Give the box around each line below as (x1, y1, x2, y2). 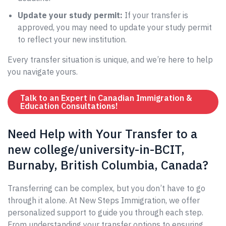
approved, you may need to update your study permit (18, 22, 212, 32)
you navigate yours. (8, 67, 78, 77)
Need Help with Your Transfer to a (8, 126, 197, 142)
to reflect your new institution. (18, 34, 127, 44)
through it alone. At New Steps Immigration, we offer (8, 195, 200, 205)
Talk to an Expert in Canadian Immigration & (20, 93, 193, 103)
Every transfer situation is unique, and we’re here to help (8, 54, 213, 65)
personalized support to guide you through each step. (8, 207, 203, 217)
